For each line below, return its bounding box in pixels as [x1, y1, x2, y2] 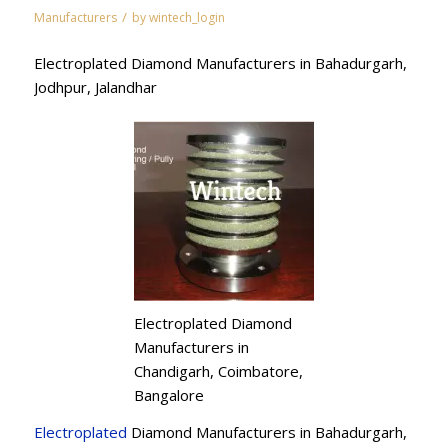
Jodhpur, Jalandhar [33, 76, 157, 97]
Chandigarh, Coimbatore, [133, 361, 303, 382]
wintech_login [148, 8, 225, 26]
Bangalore [133, 385, 204, 406]
